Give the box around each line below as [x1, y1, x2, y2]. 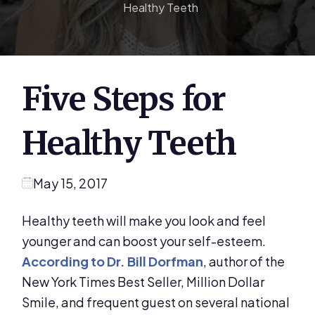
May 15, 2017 [33, 174, 108, 191]
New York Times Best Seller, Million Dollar [22, 274, 265, 290]
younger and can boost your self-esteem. [22, 233, 266, 250]
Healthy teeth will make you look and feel [22, 212, 266, 229]
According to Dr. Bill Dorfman [22, 253, 204, 270]
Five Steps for [22, 79, 226, 120]
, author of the [203, 253, 285, 270]
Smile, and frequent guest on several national [22, 294, 290, 311]
